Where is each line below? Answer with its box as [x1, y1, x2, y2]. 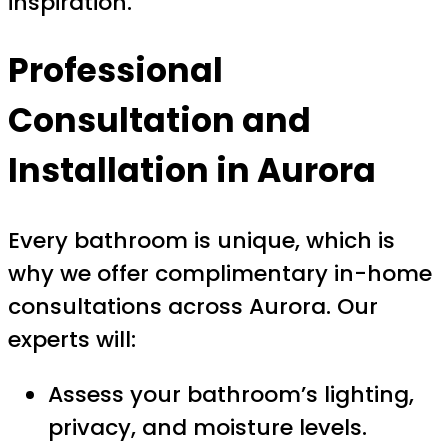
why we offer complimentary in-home [8, 257, 432, 289]
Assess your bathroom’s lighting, [48, 378, 414, 410]
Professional [8, 47, 223, 95]
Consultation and [8, 97, 311, 145]
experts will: [8, 323, 136, 355]
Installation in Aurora [8, 147, 376, 195]
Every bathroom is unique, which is [8, 224, 395, 256]
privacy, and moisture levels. [48, 411, 367, 443]
